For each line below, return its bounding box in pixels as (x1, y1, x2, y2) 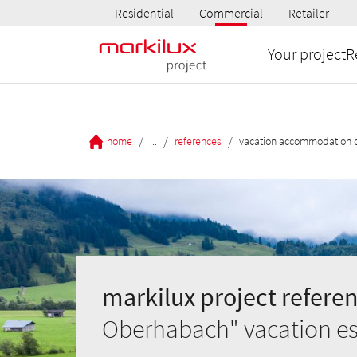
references (175, 133, 222, 148)
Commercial (199, 5, 263, 21)
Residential (115, 5, 174, 21)
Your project (268, 44, 346, 64)
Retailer (288, 5, 329, 21)
